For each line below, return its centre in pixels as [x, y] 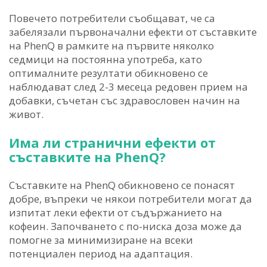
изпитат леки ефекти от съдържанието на [116, 213]
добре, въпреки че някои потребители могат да [131, 199]
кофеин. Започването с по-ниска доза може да [125, 226]
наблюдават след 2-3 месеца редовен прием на [128, 87]
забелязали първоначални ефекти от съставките [133, 32]
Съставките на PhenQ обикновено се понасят [122, 185]
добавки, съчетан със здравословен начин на [125, 101]
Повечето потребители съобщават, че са [112, 18]
